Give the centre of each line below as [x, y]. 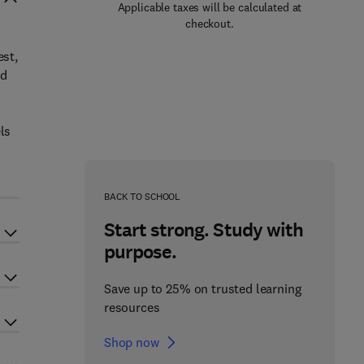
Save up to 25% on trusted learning [202, 288]
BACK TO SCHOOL [142, 196]
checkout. [210, 24]
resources [132, 307]
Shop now [131, 342]
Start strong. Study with [203, 230]
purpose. [140, 252]
